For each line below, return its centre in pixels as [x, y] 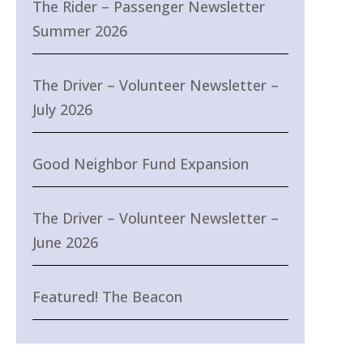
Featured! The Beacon [107, 297]
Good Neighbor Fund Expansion [140, 164]
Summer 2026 [79, 31]
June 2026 [65, 243]
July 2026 [62, 110]
